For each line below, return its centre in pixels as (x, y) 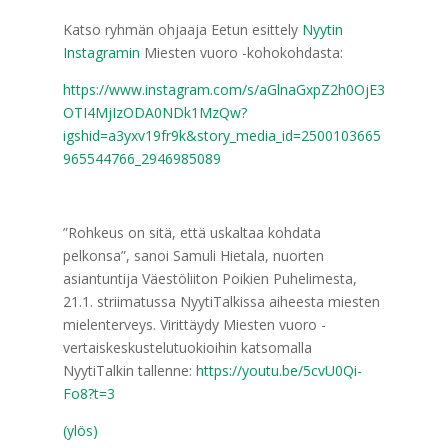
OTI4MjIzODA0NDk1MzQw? (154, 112)
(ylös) (80, 430)
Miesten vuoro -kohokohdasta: (241, 52)
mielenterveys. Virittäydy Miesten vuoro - (194, 324)
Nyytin (322, 29)
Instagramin (101, 52)
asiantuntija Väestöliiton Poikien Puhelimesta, (209, 278)
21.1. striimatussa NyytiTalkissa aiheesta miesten (221, 301)
